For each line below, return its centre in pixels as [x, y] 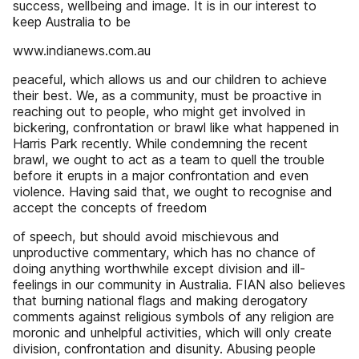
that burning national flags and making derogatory [160, 301]
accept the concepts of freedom [110, 208]
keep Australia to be [72, 22]
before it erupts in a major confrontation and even [161, 175]
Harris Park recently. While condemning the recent [160, 143]
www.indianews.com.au [82, 50]
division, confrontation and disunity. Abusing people [164, 349]
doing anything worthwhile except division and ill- [159, 268]
